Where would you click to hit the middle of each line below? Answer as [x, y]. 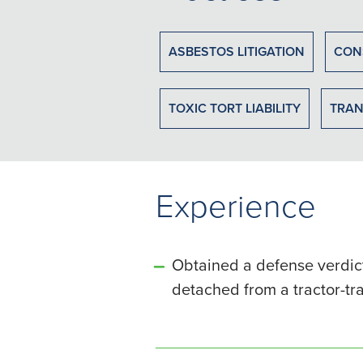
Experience [236, 205]
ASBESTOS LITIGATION [237, 51]
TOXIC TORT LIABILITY [235, 108]
